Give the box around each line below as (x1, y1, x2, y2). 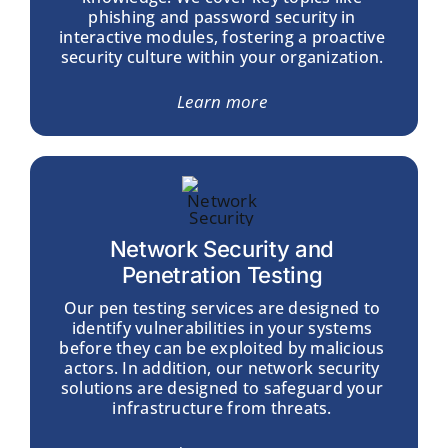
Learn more (177, 89, 267, 113)
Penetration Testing (121, 261, 323, 288)
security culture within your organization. (60, 45, 384, 68)
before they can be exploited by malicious (59, 336, 385, 359)
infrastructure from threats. (112, 396, 332, 419)
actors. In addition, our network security (64, 356, 380, 379)
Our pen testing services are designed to (63, 296, 381, 319)
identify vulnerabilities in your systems (71, 316, 373, 339)
